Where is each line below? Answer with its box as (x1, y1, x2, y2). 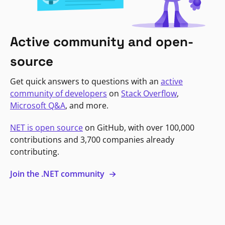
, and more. (65, 99, 108, 111)
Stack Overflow (121, 87, 177, 99)
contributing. (10, 146, 59, 157)
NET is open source (10, 122, 83, 133)
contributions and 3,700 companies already (10, 134, 174, 145)
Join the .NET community (10, 168, 106, 179)
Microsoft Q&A (10, 99, 65, 111)
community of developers (10, 87, 107, 99)
